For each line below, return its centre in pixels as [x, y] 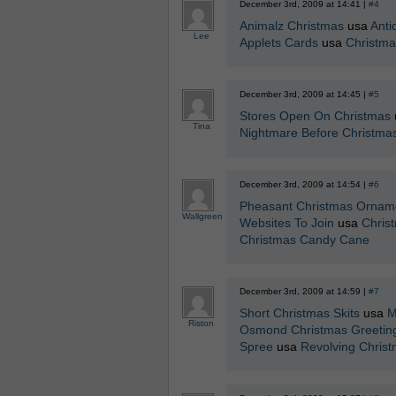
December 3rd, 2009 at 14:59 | [304, 291]
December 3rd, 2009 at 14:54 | [304, 184]
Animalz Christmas [291, 26]
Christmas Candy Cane [304, 240]
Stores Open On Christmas [315, 116]
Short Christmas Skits [299, 313]
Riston [201, 323]
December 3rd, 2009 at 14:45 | [304, 94]
